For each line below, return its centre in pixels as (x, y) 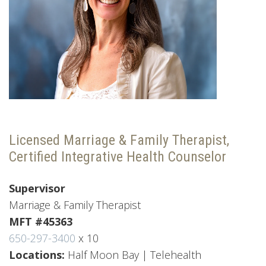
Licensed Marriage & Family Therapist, (119, 140)
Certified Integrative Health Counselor (118, 157)
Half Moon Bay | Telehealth (136, 255)
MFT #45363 (42, 222)
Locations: (38, 255)
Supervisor (37, 189)
